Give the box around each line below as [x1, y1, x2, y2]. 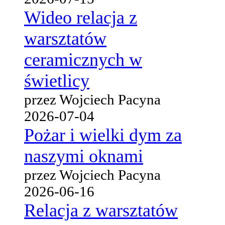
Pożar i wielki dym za [24, 125, 182, 145]
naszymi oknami [24, 146, 143, 166]
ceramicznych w [24, 49, 142, 70]
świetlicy [24, 70, 89, 91]
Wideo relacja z [24, 7, 137, 28]
